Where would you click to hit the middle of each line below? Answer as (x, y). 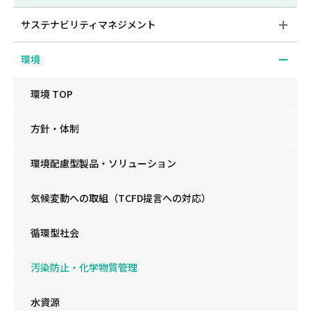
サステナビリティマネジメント (89, 24)
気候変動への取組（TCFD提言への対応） (121, 198)
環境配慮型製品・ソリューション (103, 163)
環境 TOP (52, 94)
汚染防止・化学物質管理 (84, 267)
